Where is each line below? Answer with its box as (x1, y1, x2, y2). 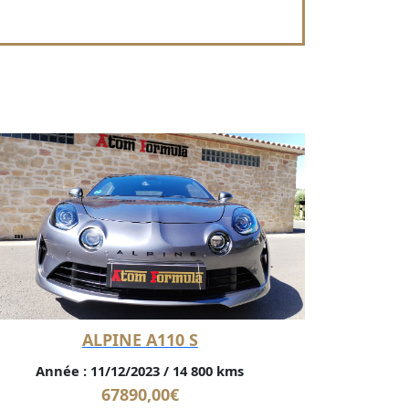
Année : (36, 361, 88, 380)
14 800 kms (169, 361, 245, 380)
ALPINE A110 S (81, 328, 198, 351)
